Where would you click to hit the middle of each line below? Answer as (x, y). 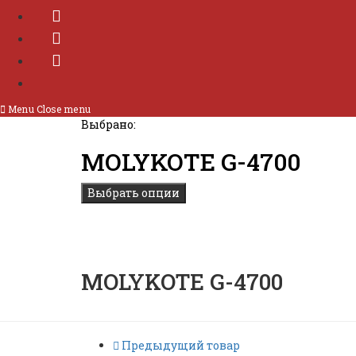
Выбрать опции (133, 193)
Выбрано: (108, 124)
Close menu (63, 109)
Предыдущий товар (181, 345)
